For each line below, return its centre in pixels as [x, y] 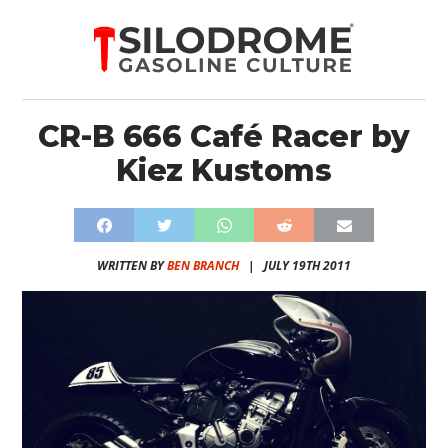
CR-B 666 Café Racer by [224, 136]
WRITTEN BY [132, 265]
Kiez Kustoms [224, 170]
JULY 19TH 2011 [307, 265]
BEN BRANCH [203, 265]
